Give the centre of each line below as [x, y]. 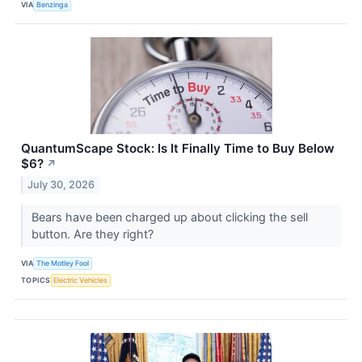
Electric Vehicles [81, 280]
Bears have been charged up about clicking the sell [169, 217]
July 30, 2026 [61, 185]
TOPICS [36, 280]
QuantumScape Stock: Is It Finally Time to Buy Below [178, 149]
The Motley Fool [63, 263]
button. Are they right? [94, 234]
